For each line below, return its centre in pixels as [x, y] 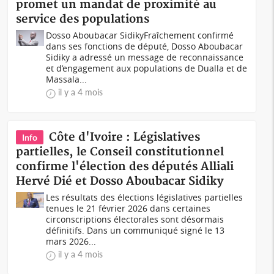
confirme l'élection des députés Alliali [125, 167]
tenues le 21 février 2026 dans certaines [128, 208]
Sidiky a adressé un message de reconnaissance [145, 57]
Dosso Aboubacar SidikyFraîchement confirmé [140, 35]
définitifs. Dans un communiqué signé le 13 [135, 230]
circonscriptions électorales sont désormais [135, 219]
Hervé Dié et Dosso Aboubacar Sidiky [120, 181]
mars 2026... [71, 241]
